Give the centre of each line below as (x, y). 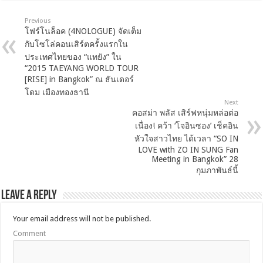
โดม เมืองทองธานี (57, 92)
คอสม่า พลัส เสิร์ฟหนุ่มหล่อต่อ (185, 113)
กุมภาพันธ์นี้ (217, 170)
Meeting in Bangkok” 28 (195, 159)
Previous (38, 21)
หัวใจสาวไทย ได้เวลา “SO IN (186, 139)
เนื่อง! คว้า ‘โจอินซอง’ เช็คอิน (186, 126)
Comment (30, 233)
